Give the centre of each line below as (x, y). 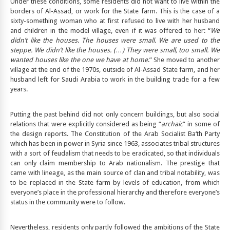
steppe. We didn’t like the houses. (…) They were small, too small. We (115, 50)
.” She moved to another (184, 60)
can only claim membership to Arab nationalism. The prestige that (115, 163)
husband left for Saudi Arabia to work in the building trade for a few (115, 80)
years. (19, 89)
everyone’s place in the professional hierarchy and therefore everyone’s (115, 193)
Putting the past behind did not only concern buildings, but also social (115, 114)
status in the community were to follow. (68, 202)
